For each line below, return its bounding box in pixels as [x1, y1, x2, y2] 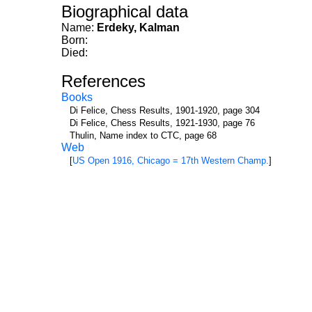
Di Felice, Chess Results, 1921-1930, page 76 [70, 118, 255, 128]
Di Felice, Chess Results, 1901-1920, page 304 [70, 105, 260, 116]
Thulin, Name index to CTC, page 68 [70, 130, 217, 141]
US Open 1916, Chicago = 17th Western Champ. [72, 155, 269, 166]
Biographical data [61, 2, 188, 21]
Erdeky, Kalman [97, 22, 180, 33]
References [61, 72, 146, 91]
